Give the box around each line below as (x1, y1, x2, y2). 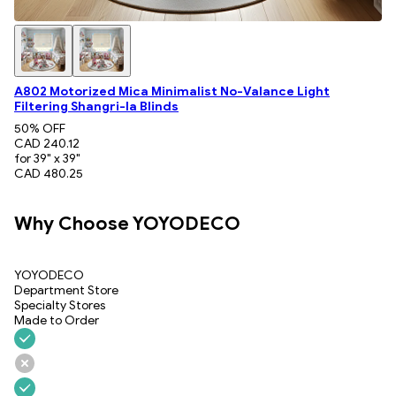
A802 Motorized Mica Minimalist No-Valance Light (14, 83, 330, 99)
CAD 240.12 (14, 135, 80, 151)
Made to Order (14, 312, 99, 328)
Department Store (14, 282, 118, 298)
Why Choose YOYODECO (14, 212, 240, 236)
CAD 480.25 (14, 165, 83, 181)
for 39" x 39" (14, 150, 80, 166)
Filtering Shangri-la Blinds (14, 98, 179, 114)
